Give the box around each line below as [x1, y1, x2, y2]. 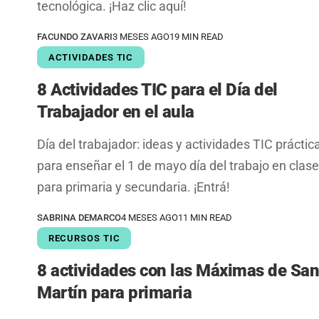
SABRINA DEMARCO [37, 212, 121, 224]
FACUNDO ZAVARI [37, 31, 113, 43]
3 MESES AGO [113, 31, 169, 43]
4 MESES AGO [121, 212, 178, 224]
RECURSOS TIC [48, 233, 120, 244]
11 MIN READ [178, 212, 232, 224]
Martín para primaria [37, 283, 192, 303]
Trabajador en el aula [37, 102, 194, 122]
